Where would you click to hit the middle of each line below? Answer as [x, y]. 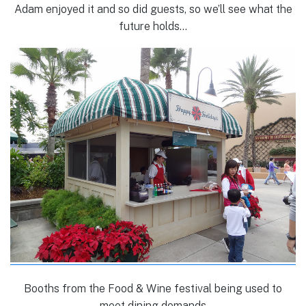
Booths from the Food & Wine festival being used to [153, 289]
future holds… [153, 27]
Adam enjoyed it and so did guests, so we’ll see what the [153, 10]
